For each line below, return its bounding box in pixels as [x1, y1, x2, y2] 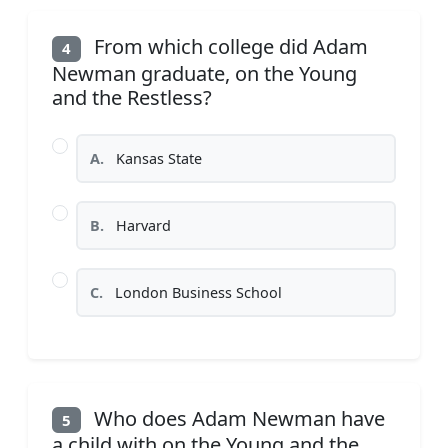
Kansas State [112, 148, 202, 168]
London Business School [111, 282, 282, 302]
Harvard [112, 215, 171, 235]
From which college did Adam [88, 33, 368, 61]
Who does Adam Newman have [88, 404, 385, 432]
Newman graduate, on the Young [52, 59, 357, 87]
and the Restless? [52, 83, 212, 111]
